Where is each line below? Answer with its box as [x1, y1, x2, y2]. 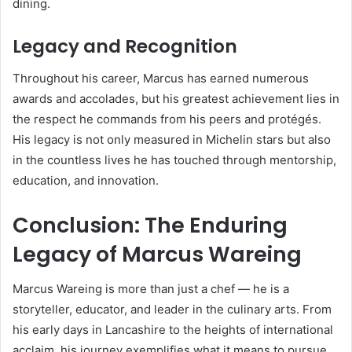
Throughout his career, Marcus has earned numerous [13, 70, 309, 86]
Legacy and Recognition [13, 34, 237, 60]
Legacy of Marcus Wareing [13, 239, 302, 269]
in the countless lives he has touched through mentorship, [13, 152, 336, 167]
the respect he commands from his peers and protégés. [13, 111, 321, 126]
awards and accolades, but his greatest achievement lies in [13, 90, 339, 106]
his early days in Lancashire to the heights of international [13, 322, 333, 338]
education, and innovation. [13, 172, 159, 188]
